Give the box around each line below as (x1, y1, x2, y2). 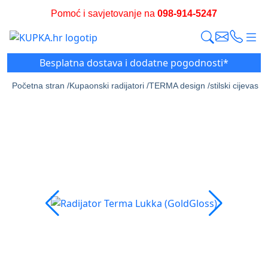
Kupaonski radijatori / (69, 81, 149, 90)
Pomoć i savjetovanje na (51, 8, 157, 19)
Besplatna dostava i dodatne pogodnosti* (39, 56, 229, 69)
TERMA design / (149, 81, 210, 90)
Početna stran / (12, 81, 69, 90)
